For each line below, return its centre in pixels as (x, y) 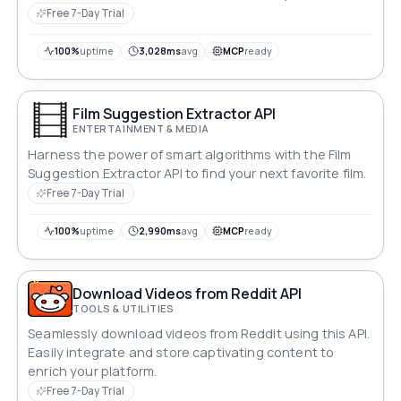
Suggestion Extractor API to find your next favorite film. (197, 173)
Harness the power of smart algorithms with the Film (190, 154)
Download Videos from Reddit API (188, 293)
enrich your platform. (93, 371)
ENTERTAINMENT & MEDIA (141, 128)
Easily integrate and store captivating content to (181, 353)
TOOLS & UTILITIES (124, 308)
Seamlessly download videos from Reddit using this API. (199, 334)
